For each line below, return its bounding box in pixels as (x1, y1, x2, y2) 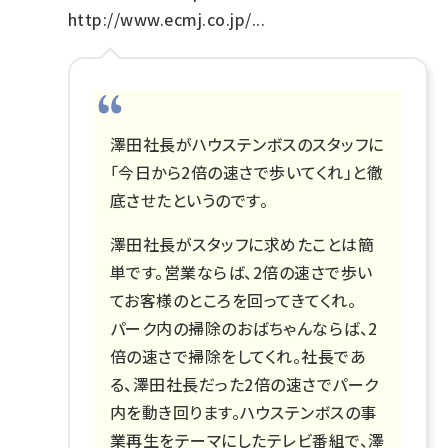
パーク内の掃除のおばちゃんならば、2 (110, 315, 378, 340)
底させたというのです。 (110, 187, 269, 212)
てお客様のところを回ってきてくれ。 (110, 287, 357, 312)
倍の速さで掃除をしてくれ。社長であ (110, 343, 367, 368)
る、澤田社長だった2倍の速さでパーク (110, 371, 379, 396)
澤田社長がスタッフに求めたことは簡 (110, 231, 375, 256)
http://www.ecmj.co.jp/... (68, 6, 265, 31)
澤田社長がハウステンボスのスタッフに (110, 131, 384, 156)
